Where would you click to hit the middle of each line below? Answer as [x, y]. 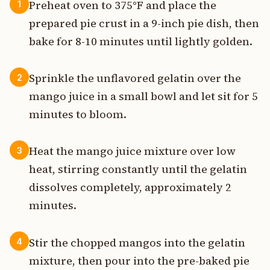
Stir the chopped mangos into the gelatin [137, 242]
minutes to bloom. [78, 115]
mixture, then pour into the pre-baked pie [139, 260]
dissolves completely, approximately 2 [130, 187]
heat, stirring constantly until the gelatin [138, 169]
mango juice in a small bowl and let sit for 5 [143, 96]
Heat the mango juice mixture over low [132, 151]
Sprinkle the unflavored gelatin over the [135, 78]
